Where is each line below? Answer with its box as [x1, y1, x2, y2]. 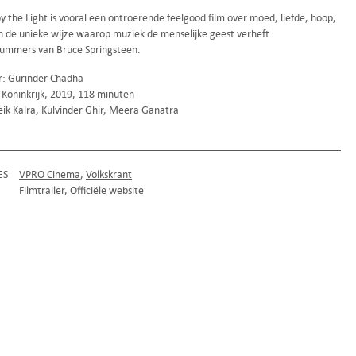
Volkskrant [86, 168, 132, 181]
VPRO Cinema [19, 168, 80, 181]
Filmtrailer [19, 184, 64, 197]
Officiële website [70, 184, 144, 197]
